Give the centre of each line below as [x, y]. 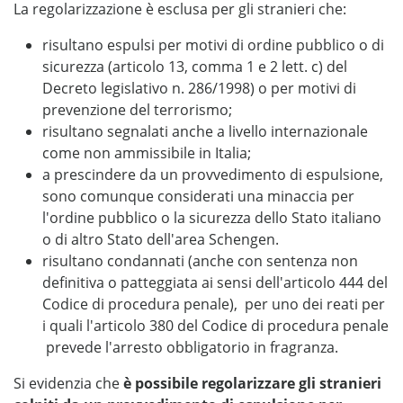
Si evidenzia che [68, 383]
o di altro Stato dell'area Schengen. [161, 239]
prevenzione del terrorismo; [137, 110]
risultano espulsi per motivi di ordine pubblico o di [213, 45]
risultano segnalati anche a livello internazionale [205, 131]
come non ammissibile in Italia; [147, 153]
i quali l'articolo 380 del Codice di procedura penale [215, 326]
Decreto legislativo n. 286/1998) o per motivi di [199, 88]
